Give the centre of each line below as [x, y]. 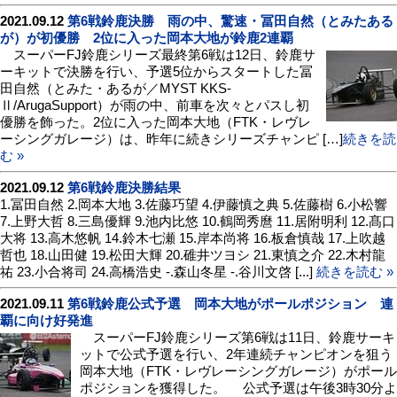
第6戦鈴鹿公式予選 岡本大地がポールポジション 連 [230, 303]
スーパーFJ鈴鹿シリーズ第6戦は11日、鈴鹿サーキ [237, 337]
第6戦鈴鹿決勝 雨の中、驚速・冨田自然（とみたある [230, 20]
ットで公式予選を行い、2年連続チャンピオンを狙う [236, 354]
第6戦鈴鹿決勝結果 [124, 187]
